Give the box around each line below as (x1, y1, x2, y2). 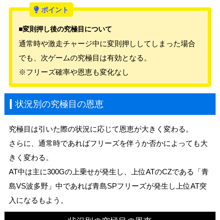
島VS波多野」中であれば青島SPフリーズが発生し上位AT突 (8, 181, 207, 190)
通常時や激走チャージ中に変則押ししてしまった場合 (19, 39, 196, 48)
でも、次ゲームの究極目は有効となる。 (19, 53, 152, 62)
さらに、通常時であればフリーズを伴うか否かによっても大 (8, 138, 208, 147)
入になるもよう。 (8, 195, 68, 204)
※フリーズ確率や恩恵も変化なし (19, 67, 130, 76)
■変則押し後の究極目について (19, 25, 112, 33)
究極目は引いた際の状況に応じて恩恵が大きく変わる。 (8, 124, 193, 133)
